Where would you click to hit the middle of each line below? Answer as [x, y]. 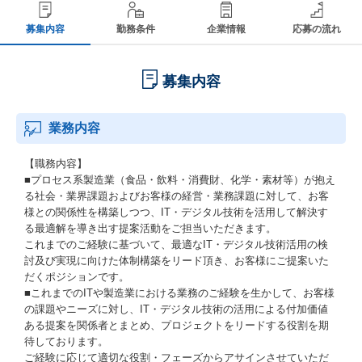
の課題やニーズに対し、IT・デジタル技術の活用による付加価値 [176, 309]
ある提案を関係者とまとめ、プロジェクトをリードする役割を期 [177, 325]
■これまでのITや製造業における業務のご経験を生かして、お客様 [179, 293]
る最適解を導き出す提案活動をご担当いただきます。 [150, 228]
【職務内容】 [56, 164]
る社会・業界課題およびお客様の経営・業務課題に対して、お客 [177, 196]
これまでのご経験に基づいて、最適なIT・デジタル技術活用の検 [176, 244]
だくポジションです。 [77, 277]
